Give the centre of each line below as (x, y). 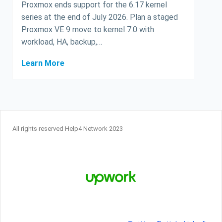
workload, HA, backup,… (62, 42)
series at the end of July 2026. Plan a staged (100, 17)
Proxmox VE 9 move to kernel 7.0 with (88, 30)
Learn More (43, 63)
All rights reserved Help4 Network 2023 (68, 129)
